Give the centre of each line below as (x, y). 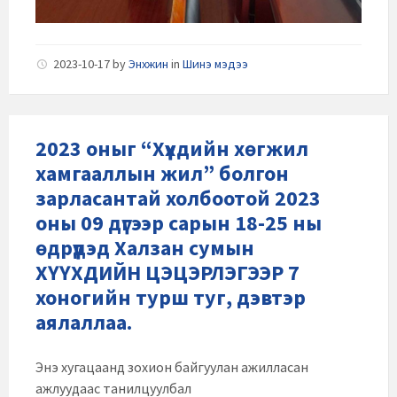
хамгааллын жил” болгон (162, 174)
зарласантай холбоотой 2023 (178, 198)
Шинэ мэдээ (215, 64)
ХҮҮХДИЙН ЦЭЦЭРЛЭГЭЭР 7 (167, 273)
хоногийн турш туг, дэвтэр (171, 298)
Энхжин (148, 64)
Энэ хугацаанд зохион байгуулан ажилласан (172, 367)
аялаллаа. (84, 323)
